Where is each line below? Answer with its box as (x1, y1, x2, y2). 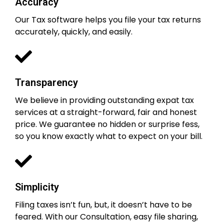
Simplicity (15, 180, 59, 193)
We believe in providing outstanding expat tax (15, 94, 194, 106)
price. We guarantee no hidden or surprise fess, (15, 118, 199, 130)
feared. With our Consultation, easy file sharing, (15, 210, 198, 222)
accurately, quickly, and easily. (15, 25, 132, 37)
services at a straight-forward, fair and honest (15, 106, 197, 118)
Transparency (15, 76, 78, 88)
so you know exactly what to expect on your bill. (15, 130, 202, 142)
